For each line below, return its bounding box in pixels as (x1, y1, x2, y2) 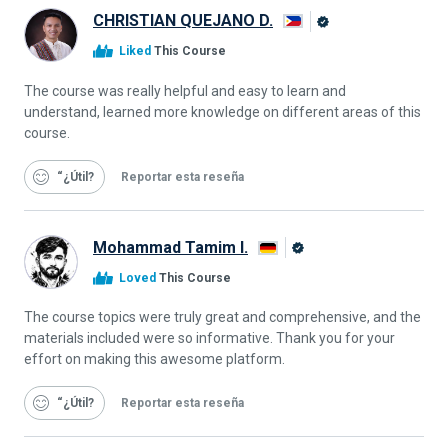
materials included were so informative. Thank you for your (24, 330, 395, 347)
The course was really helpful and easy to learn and (24, 82, 346, 99)
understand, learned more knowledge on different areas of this (24, 103, 421, 120)
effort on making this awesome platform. (24, 351, 285, 368)
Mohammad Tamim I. (93, 237, 248, 257)
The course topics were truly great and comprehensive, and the (24, 309, 421, 326)
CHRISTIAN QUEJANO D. (93, 11, 273, 31)
